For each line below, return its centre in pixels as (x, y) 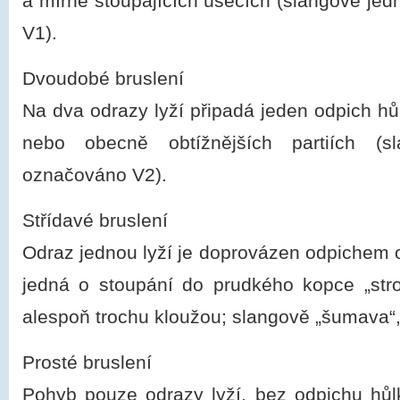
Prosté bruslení (87, 362)
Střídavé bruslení (95, 221)
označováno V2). (95, 175)
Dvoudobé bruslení (103, 79)
